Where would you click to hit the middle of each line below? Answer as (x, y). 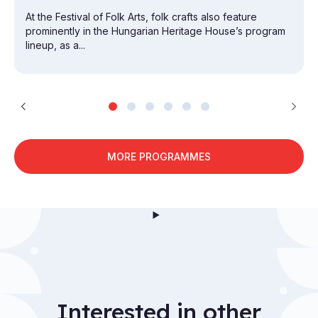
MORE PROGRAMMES (159, 157)
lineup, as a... (55, 45)
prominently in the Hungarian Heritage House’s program (155, 31)
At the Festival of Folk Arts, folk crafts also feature (141, 17)
